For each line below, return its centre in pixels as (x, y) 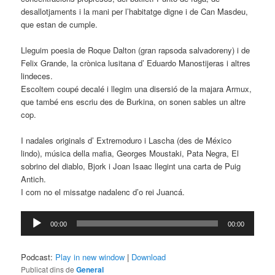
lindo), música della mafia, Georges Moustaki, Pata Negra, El (130, 153)
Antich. (34, 179)
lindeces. (37, 76)
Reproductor (42, 217)
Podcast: (38, 257)
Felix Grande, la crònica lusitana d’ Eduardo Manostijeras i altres (136, 63)
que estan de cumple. (60, 24)
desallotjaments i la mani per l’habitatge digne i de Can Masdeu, (135, 11)
